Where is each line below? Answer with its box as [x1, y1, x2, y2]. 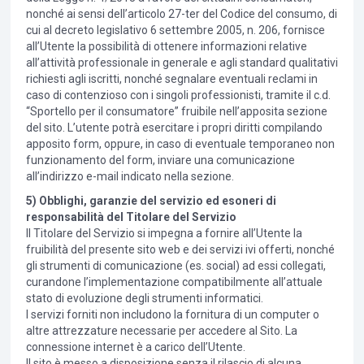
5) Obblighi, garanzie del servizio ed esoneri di [25, 194, 276, 208]
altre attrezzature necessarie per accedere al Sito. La [25, 324, 297, 338]
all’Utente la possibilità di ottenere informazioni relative [25, 40, 307, 54]
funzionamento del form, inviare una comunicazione [25, 154, 295, 167]
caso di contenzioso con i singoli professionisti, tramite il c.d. [25, 89, 331, 102]
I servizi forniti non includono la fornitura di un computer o [25, 308, 319, 322]
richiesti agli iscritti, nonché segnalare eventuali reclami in [25, 72, 318, 86]
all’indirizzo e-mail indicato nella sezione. [25, 170, 234, 184]
